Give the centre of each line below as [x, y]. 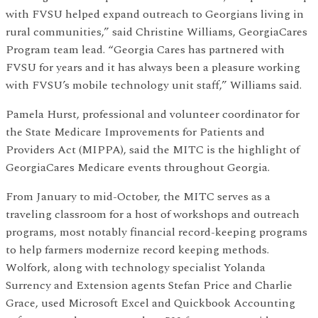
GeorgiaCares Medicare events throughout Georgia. [138, 168]
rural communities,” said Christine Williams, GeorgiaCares [157, 32]
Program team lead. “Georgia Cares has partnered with [145, 50]
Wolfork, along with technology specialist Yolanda [136, 268]
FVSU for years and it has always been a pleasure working [153, 68]
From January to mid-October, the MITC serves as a [138, 197]
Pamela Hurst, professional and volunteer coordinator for [153, 115]
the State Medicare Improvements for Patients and [135, 132]
